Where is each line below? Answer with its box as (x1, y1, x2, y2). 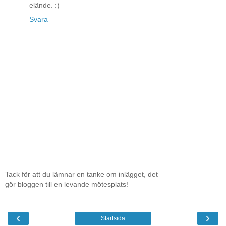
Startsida (101, 214, 125, 222)
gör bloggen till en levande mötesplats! (5, 180, 128, 189)
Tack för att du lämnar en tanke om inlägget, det (5, 170, 158, 179)
